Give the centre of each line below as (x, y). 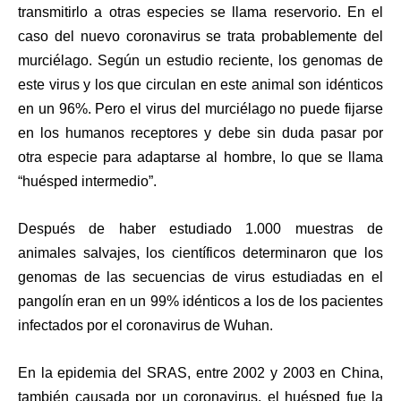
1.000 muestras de (315, 229)
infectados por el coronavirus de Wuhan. (145, 326)
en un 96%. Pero (74, 109)
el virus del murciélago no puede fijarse (257, 109)
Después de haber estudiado (132, 229)
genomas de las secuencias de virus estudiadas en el (200, 277)
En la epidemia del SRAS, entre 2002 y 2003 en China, (200, 373)
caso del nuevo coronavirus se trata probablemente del (200, 37)
